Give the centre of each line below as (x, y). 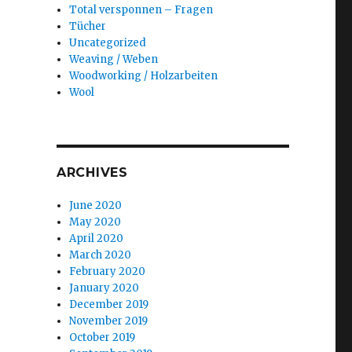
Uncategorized (108, 43)
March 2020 (101, 255)
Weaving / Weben (114, 59)
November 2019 (109, 321)
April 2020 (97, 238)
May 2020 (95, 222)
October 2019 (103, 337)
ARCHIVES (92, 172)
